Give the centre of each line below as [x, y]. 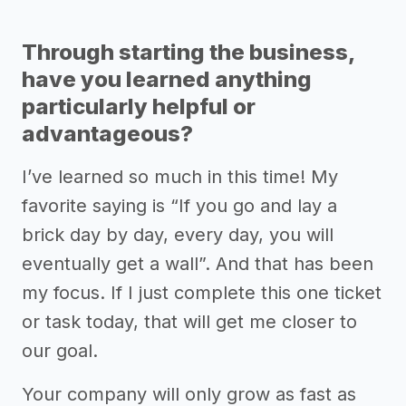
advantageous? [107, 134]
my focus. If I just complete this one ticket [202, 293]
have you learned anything [167, 80]
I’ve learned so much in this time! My [180, 177]
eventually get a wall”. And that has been [198, 264]
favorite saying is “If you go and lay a [179, 206]
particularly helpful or [139, 107]
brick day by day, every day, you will [178, 235]
